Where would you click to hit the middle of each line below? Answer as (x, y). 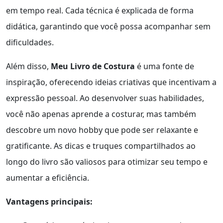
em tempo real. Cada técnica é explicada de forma (100, 10)
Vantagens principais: (49, 201)
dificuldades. (30, 42)
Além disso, (28, 66)
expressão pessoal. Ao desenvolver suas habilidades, (105, 98)
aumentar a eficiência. (48, 177)
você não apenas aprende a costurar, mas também (101, 114)
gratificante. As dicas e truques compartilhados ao (101, 146)
